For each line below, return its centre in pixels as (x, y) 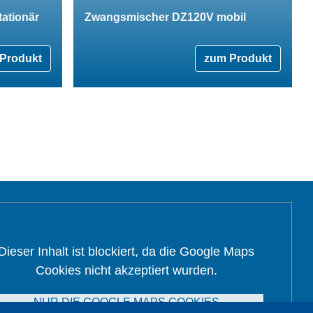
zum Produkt (238, 58)
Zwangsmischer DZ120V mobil (165, 17)
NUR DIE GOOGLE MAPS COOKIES (126, 303)
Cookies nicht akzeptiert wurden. (126, 271)
